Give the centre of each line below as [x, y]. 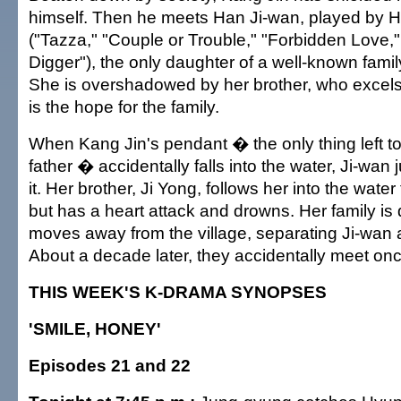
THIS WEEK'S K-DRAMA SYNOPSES [178, 292]
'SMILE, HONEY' [95, 328]
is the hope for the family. [124, 107]
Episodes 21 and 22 [110, 365]
